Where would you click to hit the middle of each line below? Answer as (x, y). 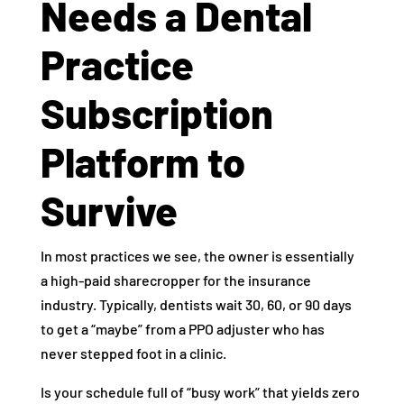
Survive (109, 211)
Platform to (142, 162)
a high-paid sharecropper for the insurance (175, 280)
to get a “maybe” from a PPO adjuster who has (182, 329)
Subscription (156, 113)
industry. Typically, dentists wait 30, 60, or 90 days (196, 305)
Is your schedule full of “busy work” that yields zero (200, 392)
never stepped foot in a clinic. (133, 353)
